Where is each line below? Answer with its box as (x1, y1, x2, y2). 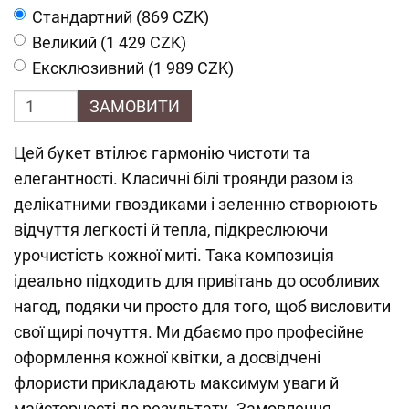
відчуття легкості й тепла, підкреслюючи (14, 220, 328, 239)
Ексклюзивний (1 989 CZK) (32, 58, 234, 78)
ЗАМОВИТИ (89, 97, 180, 116)
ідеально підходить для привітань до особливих (14, 271, 380, 290)
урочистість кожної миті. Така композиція (14, 246, 334, 265)
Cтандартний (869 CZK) (32, 7, 209, 26)
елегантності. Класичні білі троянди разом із (14, 169, 353, 188)
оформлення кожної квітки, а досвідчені (14, 348, 320, 367)
